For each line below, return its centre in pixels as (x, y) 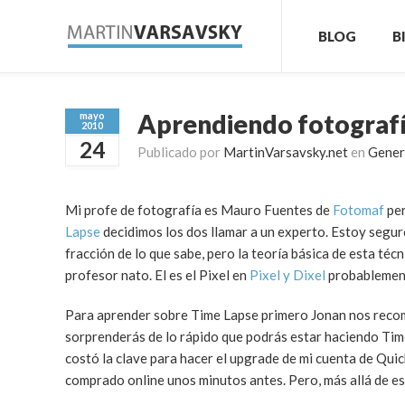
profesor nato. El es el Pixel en (157, 275)
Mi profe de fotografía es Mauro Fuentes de (199, 210)
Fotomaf (358, 210)
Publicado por (180, 152)
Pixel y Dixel (287, 275)
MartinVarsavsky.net (286, 152)
